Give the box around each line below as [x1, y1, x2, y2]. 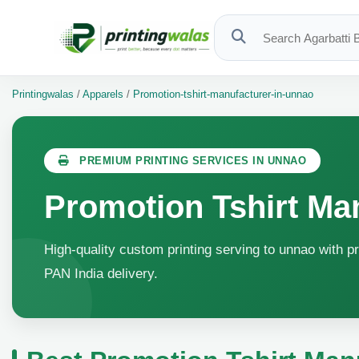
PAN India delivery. [44, 266, 158, 281]
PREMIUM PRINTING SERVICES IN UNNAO [75, 155, 306, 167]
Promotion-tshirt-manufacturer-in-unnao [133, 88, 313, 100]
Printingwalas [12, 88, 77, 100]
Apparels [80, 88, 123, 100]
